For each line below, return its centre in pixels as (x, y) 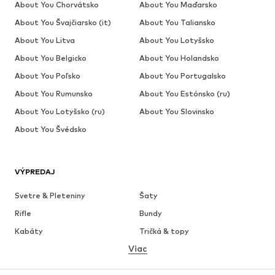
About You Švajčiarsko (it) (63, 23)
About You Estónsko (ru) (184, 94)
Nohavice (32, 249)
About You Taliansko (177, 23)
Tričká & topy (164, 231)
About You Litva (45, 41)
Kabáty (29, 231)
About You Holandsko (179, 58)
